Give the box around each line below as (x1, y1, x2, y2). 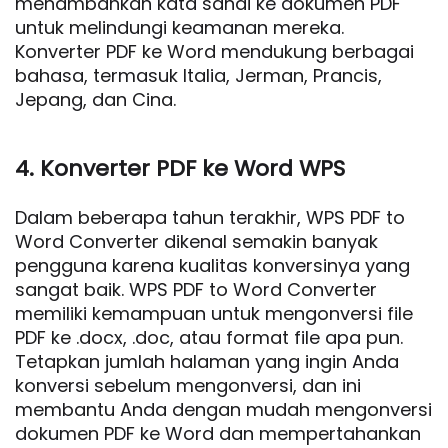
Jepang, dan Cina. (15, 87, 176, 112)
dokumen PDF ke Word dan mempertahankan (15, 421, 421, 446)
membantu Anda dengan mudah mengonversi (15, 397, 432, 422)
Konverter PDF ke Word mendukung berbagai (15, 39, 414, 64)
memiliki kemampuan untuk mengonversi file (15, 301, 413, 326)
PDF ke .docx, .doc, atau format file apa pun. (15, 325, 403, 350)
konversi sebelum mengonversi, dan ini (15, 373, 361, 398)
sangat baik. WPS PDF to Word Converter (15, 277, 377, 302)
